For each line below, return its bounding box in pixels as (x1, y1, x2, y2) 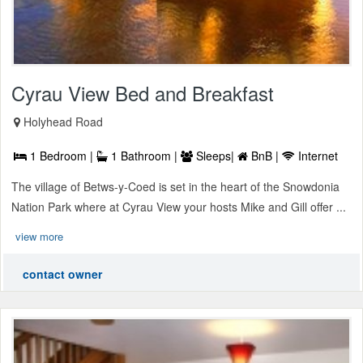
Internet (295, 147, 338, 164)
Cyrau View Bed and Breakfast (11, 78, 274, 107)
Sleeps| (193, 147, 237, 164)
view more (15, 228, 63, 244)
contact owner (23, 265, 102, 282)
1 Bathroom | (108, 147, 181, 164)
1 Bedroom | (27, 147, 96, 164)
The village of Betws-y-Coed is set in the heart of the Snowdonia (11, 177, 340, 194)
